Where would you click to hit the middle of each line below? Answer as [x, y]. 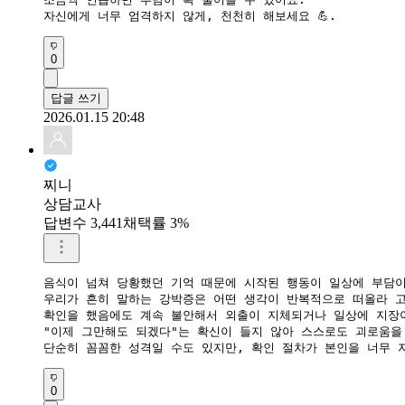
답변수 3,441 [83, 222]
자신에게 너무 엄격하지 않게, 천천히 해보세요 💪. [190, 15]
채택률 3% [156, 222]
